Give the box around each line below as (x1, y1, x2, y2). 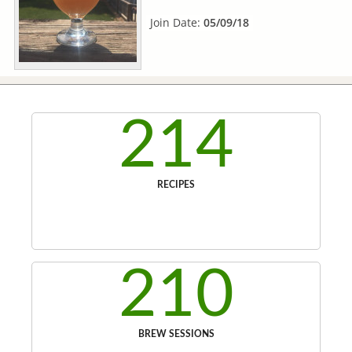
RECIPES (157, 180, 195, 189)
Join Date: (150, 15, 203, 30)
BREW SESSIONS (137, 329, 214, 339)
